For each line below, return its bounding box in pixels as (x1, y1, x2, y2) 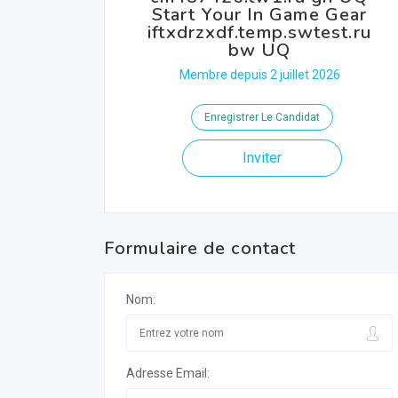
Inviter (242, 149, 282, 166)
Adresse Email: (126, 366, 210, 380)
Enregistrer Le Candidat (203, 111, 320, 123)
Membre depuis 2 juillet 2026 (179, 68, 340, 82)
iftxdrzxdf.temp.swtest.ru (147, 20, 371, 44)
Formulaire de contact (104, 236, 297, 260)
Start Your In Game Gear (151, 3, 368, 27)
